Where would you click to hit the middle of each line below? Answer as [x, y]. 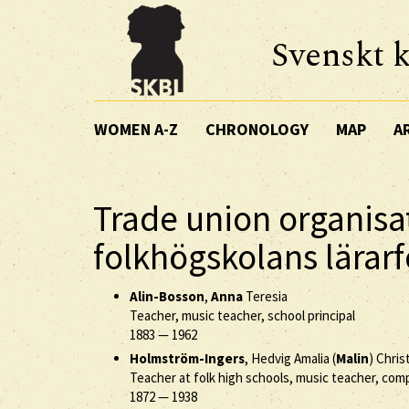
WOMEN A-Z [136, 129]
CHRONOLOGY [257, 129]
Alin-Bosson [167, 296]
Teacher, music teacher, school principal [242, 315]
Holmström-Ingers [187, 358]
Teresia [265, 296]
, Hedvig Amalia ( [290, 358]
